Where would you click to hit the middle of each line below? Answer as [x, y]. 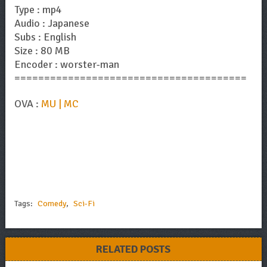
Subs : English [45, 37]
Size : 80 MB [42, 51]
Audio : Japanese [52, 24]
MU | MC [60, 104]
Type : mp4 [38, 10]
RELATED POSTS [133, 249]
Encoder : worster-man [66, 65]
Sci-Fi [84, 204]
